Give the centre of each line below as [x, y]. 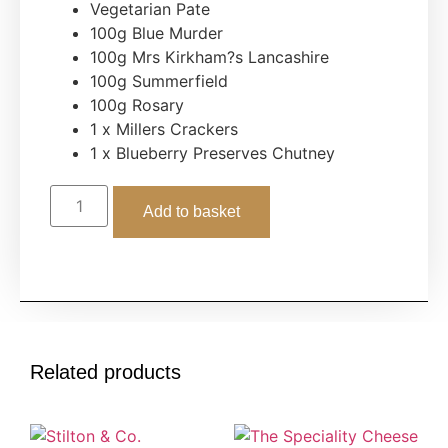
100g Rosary [137, 104]
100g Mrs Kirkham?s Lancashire [209, 56]
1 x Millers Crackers [164, 128]
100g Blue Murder [156, 32]
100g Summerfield [159, 80]
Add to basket [192, 211]
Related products [105, 371]
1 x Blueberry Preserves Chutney [212, 152]
